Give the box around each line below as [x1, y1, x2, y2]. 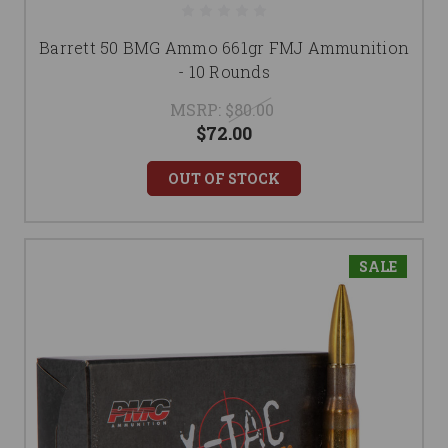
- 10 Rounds [178, 61, 270, 83]
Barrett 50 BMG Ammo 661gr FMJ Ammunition [39, 37, 409, 59]
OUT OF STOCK [168, 169, 280, 189]
